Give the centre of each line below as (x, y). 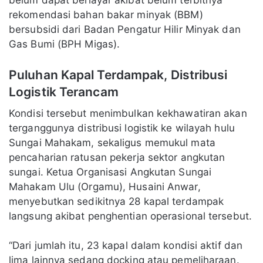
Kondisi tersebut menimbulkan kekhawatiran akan (128, 113)
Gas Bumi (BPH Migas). (65, 44)
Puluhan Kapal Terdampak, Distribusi (118, 75)
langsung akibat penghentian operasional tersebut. (130, 216)
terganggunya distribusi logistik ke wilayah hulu (122, 128)
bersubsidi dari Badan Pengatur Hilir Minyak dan (125, 29)
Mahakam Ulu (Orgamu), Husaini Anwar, (105, 187)
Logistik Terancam (64, 92)
